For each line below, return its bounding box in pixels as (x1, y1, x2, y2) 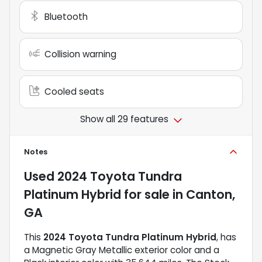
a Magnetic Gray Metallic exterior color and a (24, 244, 219, 257)
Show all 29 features (80, 113, 168, 126)
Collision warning (44, 48, 116, 61)
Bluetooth (44, 11, 88, 23)
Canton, (186, 186, 235, 204)
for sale (121, 186, 170, 204)
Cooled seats (44, 85, 104, 98)
